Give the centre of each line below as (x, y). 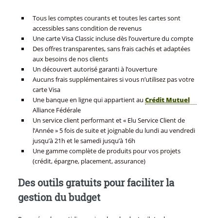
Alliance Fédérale (56, 110)
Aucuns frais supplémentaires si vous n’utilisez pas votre (113, 79)
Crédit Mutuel (167, 100)
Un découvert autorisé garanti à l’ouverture (95, 69)
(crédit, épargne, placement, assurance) (89, 161)
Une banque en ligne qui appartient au (89, 100)
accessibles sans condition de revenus (87, 28)
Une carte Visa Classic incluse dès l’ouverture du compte (113, 38)
